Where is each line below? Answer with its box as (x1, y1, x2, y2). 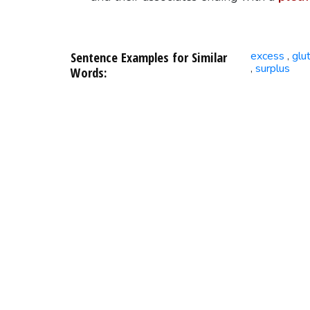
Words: (70, 64, 107, 82)
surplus (255, 61, 290, 77)
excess (250, 48, 284, 64)
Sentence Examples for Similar (70, 48, 227, 66)
